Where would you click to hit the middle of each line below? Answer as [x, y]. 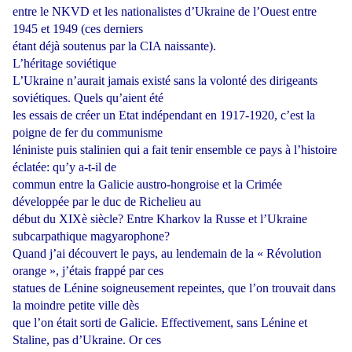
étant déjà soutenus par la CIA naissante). [114, 46]
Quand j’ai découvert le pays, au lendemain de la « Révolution [167, 254]
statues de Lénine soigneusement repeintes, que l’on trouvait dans [174, 288]
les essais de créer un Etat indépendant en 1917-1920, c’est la [164, 115]
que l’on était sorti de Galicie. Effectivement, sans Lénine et [160, 323]
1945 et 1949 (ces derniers [78, 29]
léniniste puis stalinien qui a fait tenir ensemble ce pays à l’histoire [175, 150]
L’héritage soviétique [64, 64]
